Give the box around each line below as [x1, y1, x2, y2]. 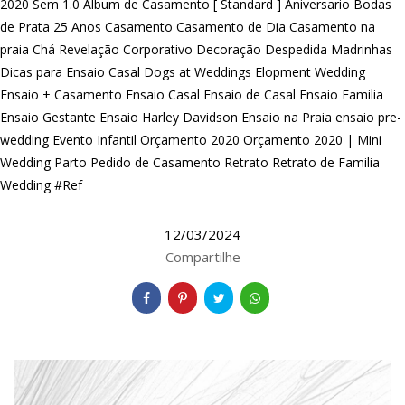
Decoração [196, 41, 261, 59]
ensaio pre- [335, 108, 401, 127]
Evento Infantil [52, 131, 137, 149]
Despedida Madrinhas [265, 41, 392, 59]
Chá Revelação [33, 41, 119, 59]
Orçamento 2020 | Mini [243, 131, 381, 149]
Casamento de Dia [176, 18, 286, 36]
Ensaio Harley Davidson [99, 108, 238, 127]
